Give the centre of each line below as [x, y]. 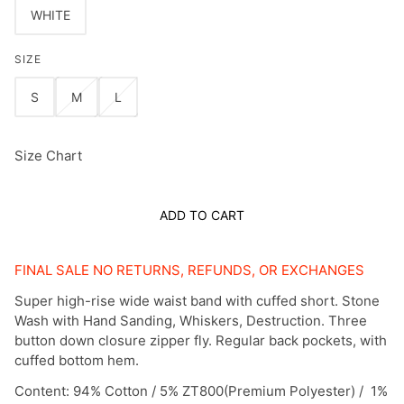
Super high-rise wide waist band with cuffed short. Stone [197, 301]
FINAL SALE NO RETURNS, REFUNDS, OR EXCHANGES [189, 271]
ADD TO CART [202, 216]
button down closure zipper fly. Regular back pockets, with [201, 341]
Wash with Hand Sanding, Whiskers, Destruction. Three [191, 321]
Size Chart [48, 156]
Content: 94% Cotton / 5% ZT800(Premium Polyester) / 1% [201, 391]
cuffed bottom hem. [77, 361]
